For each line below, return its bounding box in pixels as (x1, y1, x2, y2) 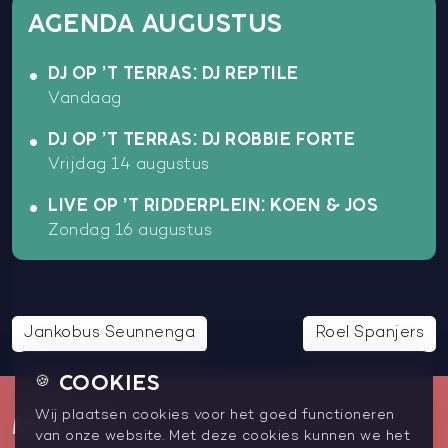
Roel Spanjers (314, 324, 424, 342)
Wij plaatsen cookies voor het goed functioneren (35, 408, 395, 423)
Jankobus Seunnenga (24, 324, 195, 342)
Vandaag (48, 90, 122, 108)
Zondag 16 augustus (48, 222, 212, 240)
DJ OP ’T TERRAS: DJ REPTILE (48, 65, 299, 82)
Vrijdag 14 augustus (48, 156, 210, 174)
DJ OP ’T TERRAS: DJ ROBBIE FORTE (48, 131, 355, 148)
